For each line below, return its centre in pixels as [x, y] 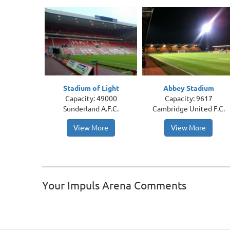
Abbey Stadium [188, 88]
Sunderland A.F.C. [91, 109]
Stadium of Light [91, 88]
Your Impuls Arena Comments [114, 185]
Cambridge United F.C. [188, 109]
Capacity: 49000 [91, 99]
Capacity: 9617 [188, 99]
